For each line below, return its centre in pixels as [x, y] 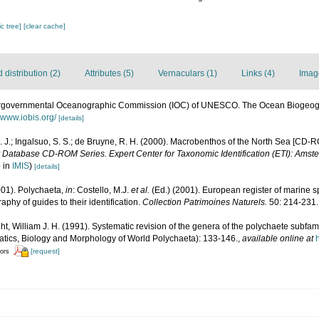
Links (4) [258, 73]
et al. [140, 190]
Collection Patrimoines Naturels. [205, 202]
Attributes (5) [109, 73]
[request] [45, 251]
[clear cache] [45, 26]
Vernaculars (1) [188, 73]
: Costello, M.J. [102, 190]
